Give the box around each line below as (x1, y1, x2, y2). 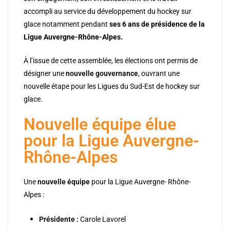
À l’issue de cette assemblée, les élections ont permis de (24, 56, 198, 65)
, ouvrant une (138, 69, 180, 78)
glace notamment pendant (24, 20, 109, 29)
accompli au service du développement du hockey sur (24, 7, 191, 16)
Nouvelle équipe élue (24, 114, 176, 135)
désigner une (24, 69, 66, 78)
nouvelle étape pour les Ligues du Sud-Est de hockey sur (24, 82, 200, 91)
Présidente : (39, 215, 79, 224)
